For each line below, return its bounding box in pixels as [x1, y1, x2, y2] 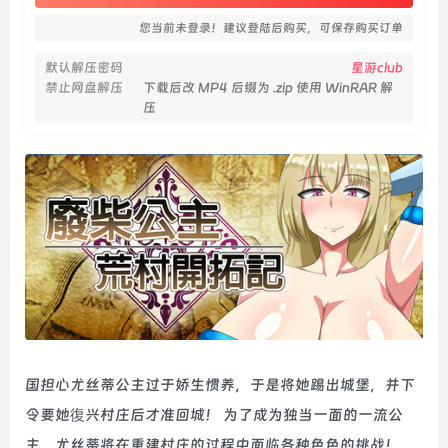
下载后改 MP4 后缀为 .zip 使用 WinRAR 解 [143, 80, 393, 95]
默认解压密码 [45, 60, 123, 75]
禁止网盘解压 [45, 80, 123, 95]
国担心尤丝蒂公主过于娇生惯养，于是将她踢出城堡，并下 [25, 376, 415, 395]
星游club [351, 60, 403, 75]
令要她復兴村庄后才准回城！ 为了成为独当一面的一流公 [25, 406, 403, 425]
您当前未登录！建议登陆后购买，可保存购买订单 [139, 21, 403, 35]
